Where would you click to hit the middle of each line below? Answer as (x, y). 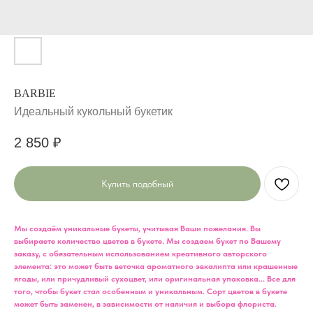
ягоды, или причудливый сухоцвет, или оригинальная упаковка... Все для (155, 279)
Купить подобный (137, 183)
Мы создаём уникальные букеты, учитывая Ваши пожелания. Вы (137, 229)
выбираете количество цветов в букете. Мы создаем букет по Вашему (147, 241)
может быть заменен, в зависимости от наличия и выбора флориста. (145, 304)
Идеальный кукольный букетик (93, 111)
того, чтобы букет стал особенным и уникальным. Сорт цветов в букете (151, 292)
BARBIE (35, 93)
